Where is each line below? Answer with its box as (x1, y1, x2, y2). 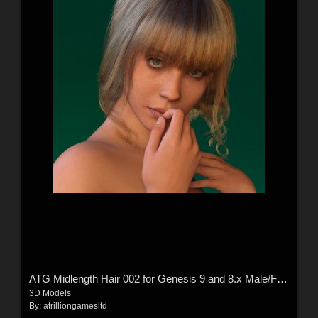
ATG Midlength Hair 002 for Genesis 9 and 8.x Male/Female (276, 272, 287, 285)
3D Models (28, 287, 71, 298)
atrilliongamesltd (43, 300, 107, 311)
